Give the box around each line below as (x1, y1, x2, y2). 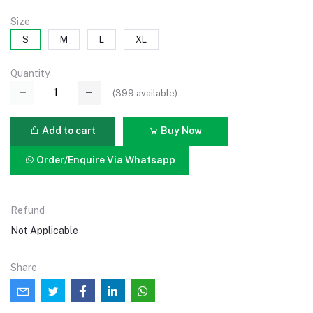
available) (134, 87, 177, 99)
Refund (10, 204, 45, 216)
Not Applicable (10, 224, 78, 236)
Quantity (10, 68, 50, 80)
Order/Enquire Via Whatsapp (34, 154, 176, 166)
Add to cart (40, 125, 96, 137)
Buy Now (159, 125, 202, 137)
